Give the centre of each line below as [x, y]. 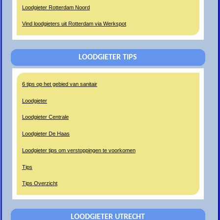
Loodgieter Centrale [45, 117]
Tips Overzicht [40, 183]
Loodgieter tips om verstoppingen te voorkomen [79, 150]
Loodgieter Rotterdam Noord [56, 7]
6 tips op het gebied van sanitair [59, 84]
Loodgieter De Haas [46, 134]
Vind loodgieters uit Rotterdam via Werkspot [74, 24]
